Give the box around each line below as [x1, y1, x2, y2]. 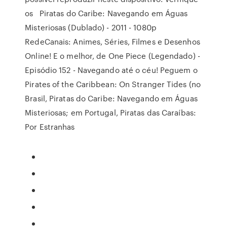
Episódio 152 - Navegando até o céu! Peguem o [25, 64, 200, 75]
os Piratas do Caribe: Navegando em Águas [25, 8, 188, 19]
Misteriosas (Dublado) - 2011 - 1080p [25, 22, 157, 33]
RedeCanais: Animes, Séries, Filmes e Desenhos [25, 36, 200, 47]
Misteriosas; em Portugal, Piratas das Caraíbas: [25, 107, 196, 118]
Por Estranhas [25, 121, 77, 132]
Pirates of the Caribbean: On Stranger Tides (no [25, 79, 201, 90]
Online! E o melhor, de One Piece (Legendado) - [25, 50, 200, 61]
